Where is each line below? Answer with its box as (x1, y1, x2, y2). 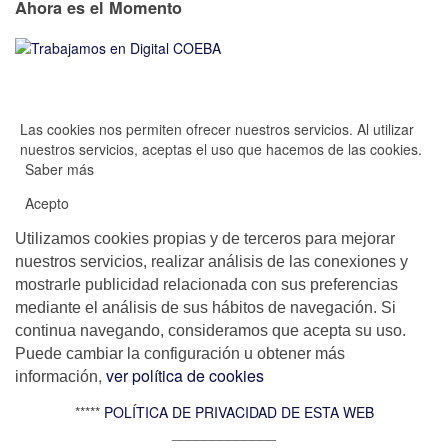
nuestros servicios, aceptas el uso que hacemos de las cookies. (20, 138, 422, 159)
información (15, 367, 98, 385)
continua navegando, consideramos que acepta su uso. (15, 321, 406, 339)
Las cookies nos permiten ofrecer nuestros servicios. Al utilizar (20, 118, 414, 139)
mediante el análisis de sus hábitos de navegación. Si (15, 298, 396, 316)
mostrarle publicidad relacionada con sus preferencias (15, 275, 398, 293)
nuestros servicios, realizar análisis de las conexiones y (15, 252, 408, 270)
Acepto (25, 192, 69, 213)
